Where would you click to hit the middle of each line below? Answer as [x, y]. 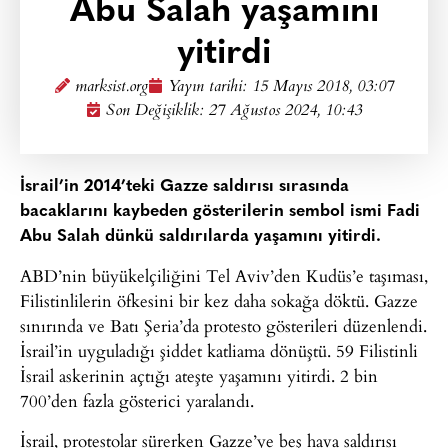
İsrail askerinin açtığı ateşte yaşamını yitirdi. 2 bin [199, 376]
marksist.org [111, 87]
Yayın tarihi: [209, 87]
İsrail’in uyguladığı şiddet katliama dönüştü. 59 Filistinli [219, 351]
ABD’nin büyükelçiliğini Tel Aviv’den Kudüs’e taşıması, [224, 276]
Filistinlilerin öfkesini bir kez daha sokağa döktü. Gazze [219, 301]
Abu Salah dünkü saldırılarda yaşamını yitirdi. [200, 236]
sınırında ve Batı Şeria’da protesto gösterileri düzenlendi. [223, 326]
